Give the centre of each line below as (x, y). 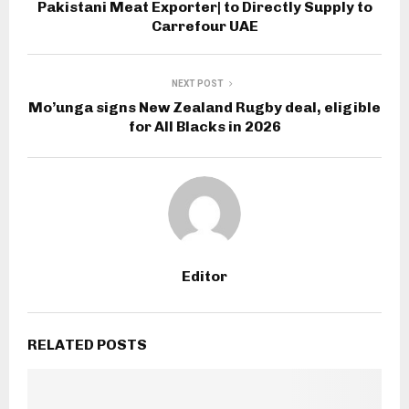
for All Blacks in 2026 (204, 127)
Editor (204, 277)
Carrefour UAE (204, 26)
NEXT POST (197, 84)
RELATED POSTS (87, 345)
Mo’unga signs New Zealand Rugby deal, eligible (204, 108)
